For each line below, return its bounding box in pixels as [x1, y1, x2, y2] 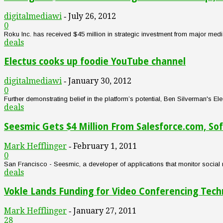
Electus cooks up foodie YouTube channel [4, 56, 186, 67]
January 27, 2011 [73, 206, 136, 216]
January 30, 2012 [68, 76, 131, 86]
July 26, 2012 [68, 11, 116, 21]
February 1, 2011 [73, 141, 137, 151]
